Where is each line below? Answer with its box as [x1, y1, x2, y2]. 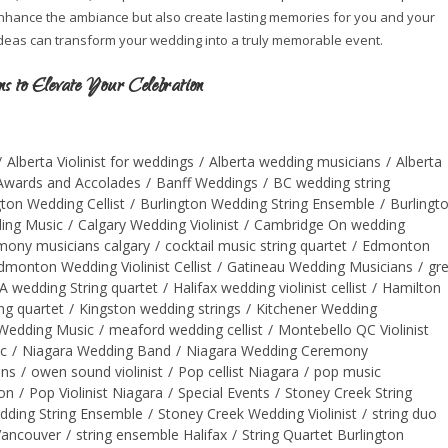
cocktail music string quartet [165, 236, 347, 256]
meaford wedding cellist [109, 320, 263, 340]
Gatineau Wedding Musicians [227, 257, 413, 277]
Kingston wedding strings [79, 299, 241, 319]
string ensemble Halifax [76, 425, 227, 445]
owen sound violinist [31, 362, 163, 382]
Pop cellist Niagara [178, 362, 299, 382]
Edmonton [362, 236, 430, 256]
